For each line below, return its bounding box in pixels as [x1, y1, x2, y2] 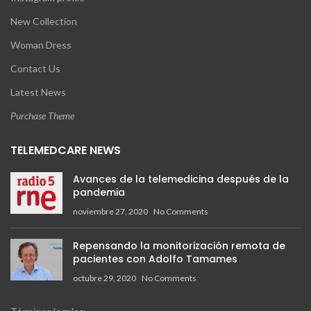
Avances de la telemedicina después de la [73, 172, 289, 187]
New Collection [10, 15, 77, 28]
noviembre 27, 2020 [73, 206, 148, 217]
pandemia [73, 185, 125, 200]
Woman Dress [10, 39, 72, 51]
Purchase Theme [10, 110, 74, 122]
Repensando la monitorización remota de [73, 239, 285, 253]
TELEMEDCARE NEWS [10, 142, 121, 159]
